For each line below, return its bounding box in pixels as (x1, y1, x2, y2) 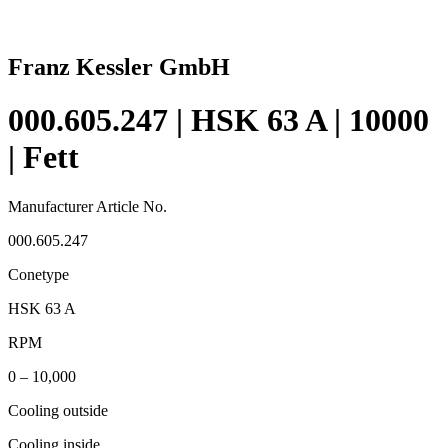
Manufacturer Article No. (8, 197, 167, 215)
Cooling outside (8, 401, 108, 419)
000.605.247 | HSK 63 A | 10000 (8, 102, 429, 139)
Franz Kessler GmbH (8, 53, 230, 80)
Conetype (8, 265, 69, 283)
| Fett (8, 139, 79, 176)
